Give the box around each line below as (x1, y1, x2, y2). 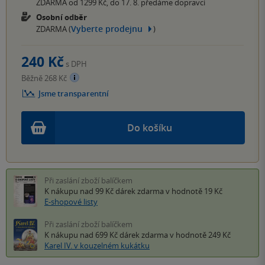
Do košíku (127, 121, 172, 135)
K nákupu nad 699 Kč (44, 230, 119, 241)
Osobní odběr (36, 11, 87, 22)
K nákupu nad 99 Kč (44, 186, 115, 197)
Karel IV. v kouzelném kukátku (44, 240, 150, 251)
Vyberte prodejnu (71, 23, 143, 35)
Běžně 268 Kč (21, 73, 69, 84)
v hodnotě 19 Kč (164, 186, 222, 197)
